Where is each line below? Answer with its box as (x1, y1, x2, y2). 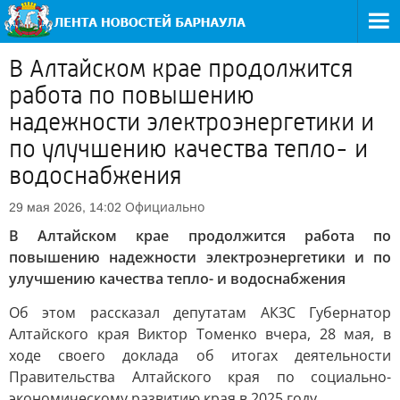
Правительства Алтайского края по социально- (9, 367, 391, 387)
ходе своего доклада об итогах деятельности (9, 346, 391, 365)
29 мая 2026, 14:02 (9, 200, 121, 214)
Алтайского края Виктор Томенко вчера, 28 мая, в (9, 324, 391, 344)
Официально (125, 198, 204, 215)
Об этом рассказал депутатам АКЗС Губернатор (9, 303, 391, 322)
